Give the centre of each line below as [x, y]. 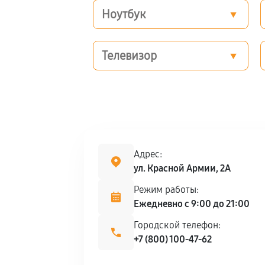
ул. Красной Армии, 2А [182, 168]
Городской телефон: [177, 225]
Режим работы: [167, 190]
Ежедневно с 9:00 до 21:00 [192, 204]
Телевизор [130, 56]
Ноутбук [124, 14]
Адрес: [148, 154]
